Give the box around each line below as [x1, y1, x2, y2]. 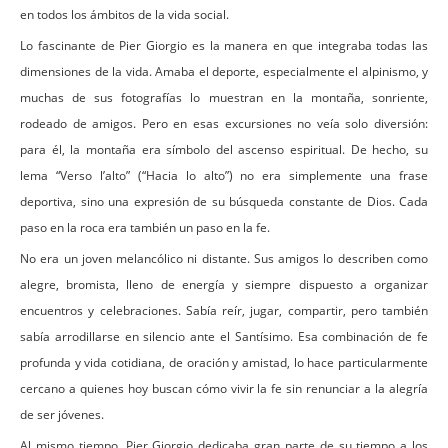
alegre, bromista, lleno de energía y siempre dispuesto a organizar [20, 275, 428, 293]
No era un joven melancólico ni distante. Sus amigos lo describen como [20, 249, 428, 267]
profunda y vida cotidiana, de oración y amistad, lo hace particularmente [20, 353, 428, 371]
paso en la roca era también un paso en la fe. [20, 218, 270, 236]
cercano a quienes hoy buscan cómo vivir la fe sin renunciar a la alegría [20, 379, 428, 397]
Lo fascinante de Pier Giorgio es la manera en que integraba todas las [20, 36, 428, 54]
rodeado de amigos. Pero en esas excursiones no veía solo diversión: [20, 114, 428, 132]
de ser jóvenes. [20, 405, 104, 423]
